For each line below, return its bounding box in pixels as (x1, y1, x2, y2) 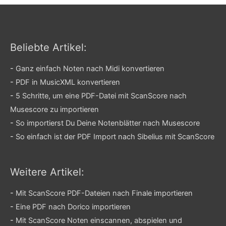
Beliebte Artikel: (10, 41, 87, 54)
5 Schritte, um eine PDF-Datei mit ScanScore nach (16, 91, 187, 101)
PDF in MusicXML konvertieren (16, 78, 120, 87)
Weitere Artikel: (10, 166, 84, 179)
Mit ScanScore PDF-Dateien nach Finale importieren (16, 189, 193, 198)
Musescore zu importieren (10, 105, 99, 115)
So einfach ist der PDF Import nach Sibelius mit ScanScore (16, 132, 214, 142)
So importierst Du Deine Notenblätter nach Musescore (16, 119, 200, 128)
